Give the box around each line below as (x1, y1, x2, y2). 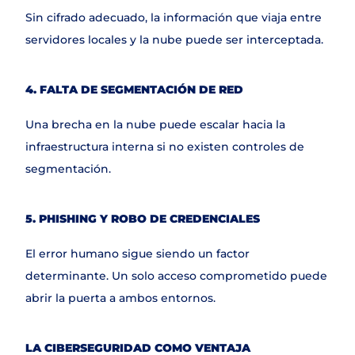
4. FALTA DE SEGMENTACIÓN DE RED (25, 82, 243, 97)
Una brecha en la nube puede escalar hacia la (25, 117, 285, 132)
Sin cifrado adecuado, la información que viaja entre (25, 10, 322, 25)
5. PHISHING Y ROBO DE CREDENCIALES (25, 212, 260, 226)
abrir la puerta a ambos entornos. (25, 291, 216, 305)
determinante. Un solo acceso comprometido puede (25, 269, 327, 283)
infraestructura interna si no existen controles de (25, 139, 304, 154)
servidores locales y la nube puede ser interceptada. (25, 32, 323, 47)
